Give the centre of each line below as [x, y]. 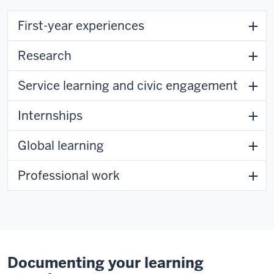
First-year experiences [81, 25]
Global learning [61, 145]
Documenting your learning [106, 262]
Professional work [69, 175]
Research [45, 55]
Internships [50, 115]
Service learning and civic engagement [128, 85]
